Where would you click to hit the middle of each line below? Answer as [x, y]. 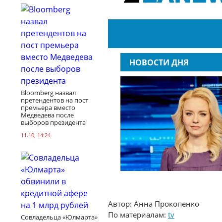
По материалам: [138, 215]
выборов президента [53, 122]
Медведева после [47, 115]
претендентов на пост [55, 100]
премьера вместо [48, 107]
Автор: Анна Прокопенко [154, 204]
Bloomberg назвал [48, 92]
